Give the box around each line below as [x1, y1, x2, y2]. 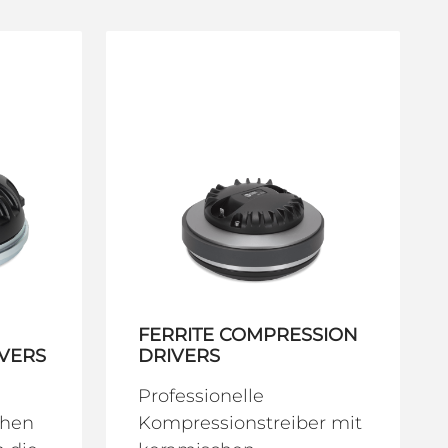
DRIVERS [138, 344, 220, 367]
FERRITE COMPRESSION [138, 323, 358, 346]
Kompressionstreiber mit [138, 411, 362, 434]
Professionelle [138, 384, 264, 407]
